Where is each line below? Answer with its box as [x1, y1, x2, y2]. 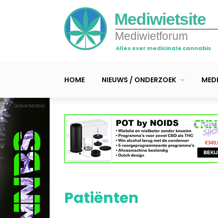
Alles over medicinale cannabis [116, 44, 211, 52]
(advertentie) [14, 103, 45, 109]
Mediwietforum [115, 29, 188, 42]
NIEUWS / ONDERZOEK [102, 74, 176, 85]
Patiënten [64, 187, 139, 208]
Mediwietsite [114, 10, 206, 28]
